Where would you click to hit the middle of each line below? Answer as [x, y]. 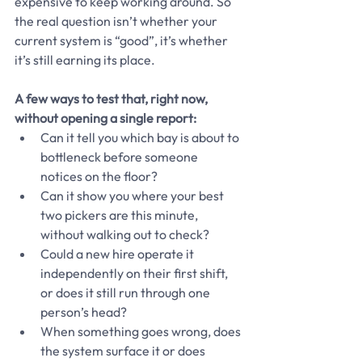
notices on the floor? [99, 176]
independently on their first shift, [135, 273]
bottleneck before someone [120, 156]
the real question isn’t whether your [117, 21]
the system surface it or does [124, 350]
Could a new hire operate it [118, 253]
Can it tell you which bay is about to [141, 137]
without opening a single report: [105, 118]
